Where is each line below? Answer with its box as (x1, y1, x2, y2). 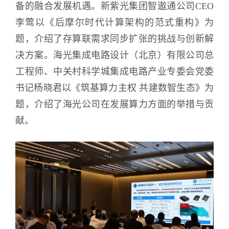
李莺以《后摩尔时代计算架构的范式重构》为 (15, 17, 214, 28)
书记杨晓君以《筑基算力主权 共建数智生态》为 (15, 82, 214, 93)
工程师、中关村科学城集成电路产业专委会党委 (15, 66, 214, 77)
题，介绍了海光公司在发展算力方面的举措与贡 (15, 99, 214, 109)
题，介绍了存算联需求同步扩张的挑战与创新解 (15, 33, 214, 44)
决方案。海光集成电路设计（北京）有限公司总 (15, 50, 214, 60)
